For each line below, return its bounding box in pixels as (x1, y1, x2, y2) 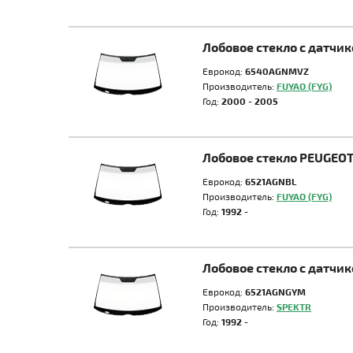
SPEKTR (277, 301, 311, 312)
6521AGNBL (245, 176, 296, 187)
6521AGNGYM (245, 286, 306, 297)
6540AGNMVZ (245, 65, 309, 76)
